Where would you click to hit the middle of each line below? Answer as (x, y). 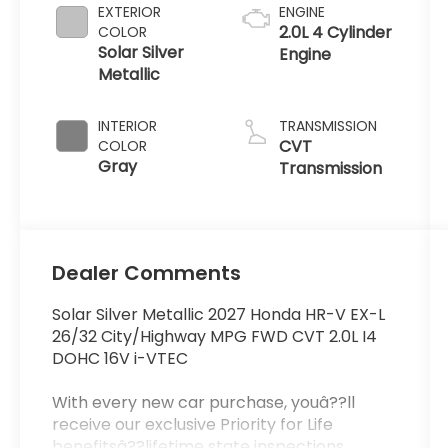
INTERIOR (128, 125)
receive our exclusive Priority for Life (193, 424)
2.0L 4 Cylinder (335, 32)
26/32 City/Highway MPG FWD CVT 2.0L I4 (215, 336)
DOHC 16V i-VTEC (120, 358)
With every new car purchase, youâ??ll (204, 402)
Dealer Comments (147, 272)
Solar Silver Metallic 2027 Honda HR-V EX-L (219, 314)
